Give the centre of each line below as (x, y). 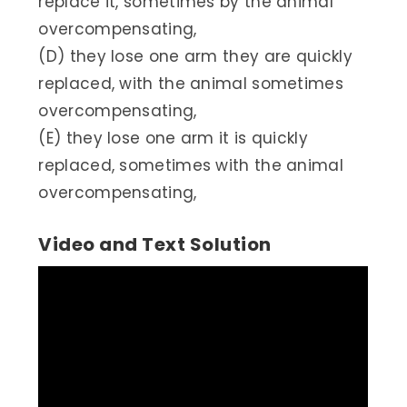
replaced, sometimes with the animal (191, 166)
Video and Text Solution (155, 244)
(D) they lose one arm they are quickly (195, 57)
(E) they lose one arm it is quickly (173, 139)
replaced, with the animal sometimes (191, 84)
